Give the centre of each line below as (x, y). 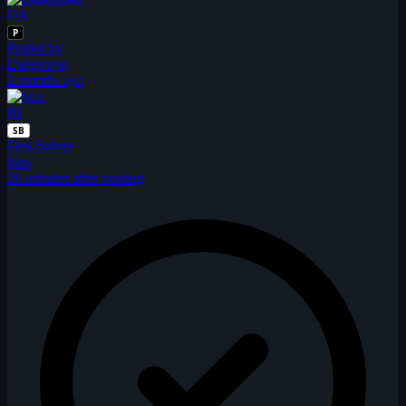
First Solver (40, 145)
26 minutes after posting (76, 178)
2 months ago (46, 80)
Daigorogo (38, 63)
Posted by (35, 47)
